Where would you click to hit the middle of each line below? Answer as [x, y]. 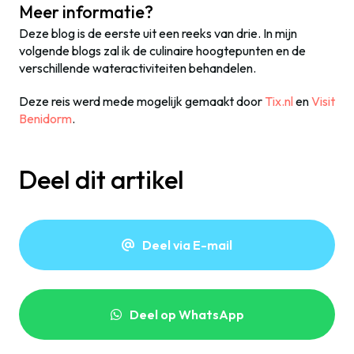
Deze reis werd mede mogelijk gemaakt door [142, 101]
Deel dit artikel [102, 179]
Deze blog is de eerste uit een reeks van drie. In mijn [158, 33]
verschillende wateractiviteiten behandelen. [137, 68]
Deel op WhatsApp [186, 314]
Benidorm [45, 118]
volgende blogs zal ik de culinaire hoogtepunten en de [162, 50]
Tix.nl [279, 101]
